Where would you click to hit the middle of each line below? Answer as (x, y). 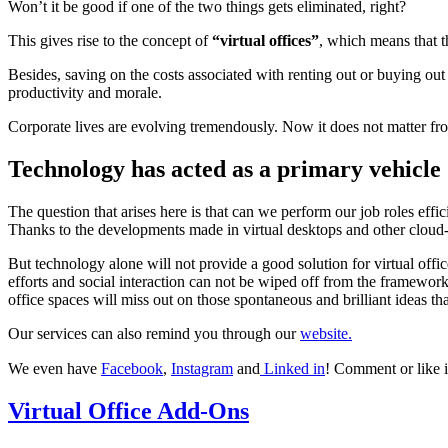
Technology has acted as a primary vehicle (224, 169)
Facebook (132, 369)
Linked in (292, 369)
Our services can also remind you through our (154, 334)
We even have (54, 369)
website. (326, 334)
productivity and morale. (85, 93)
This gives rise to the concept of (108, 41)
